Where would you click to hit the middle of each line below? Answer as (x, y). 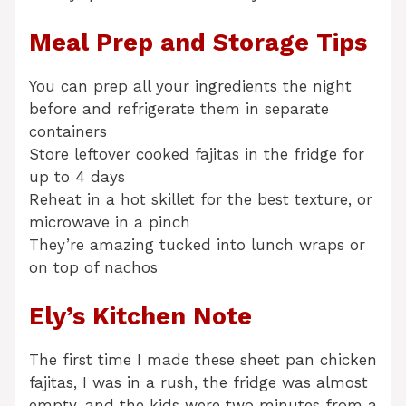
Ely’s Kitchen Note (140, 317)
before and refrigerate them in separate (179, 108)
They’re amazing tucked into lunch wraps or (197, 244)
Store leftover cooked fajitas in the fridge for (197, 154)
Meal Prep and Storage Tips (198, 42)
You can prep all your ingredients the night (190, 86)
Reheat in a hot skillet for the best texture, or (201, 199)
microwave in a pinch (110, 222)
